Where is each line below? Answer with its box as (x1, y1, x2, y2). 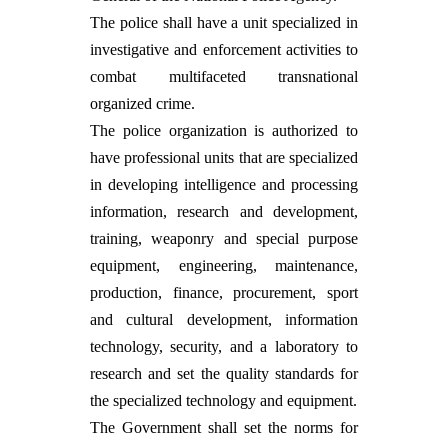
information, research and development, (90, 203, 358, 220)
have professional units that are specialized (90, 149, 358, 166)
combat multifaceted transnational (90, 68, 358, 85)
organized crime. (90, 95, 195, 112)
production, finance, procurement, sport (90, 284, 358, 301)
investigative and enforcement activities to (90, 41, 358, 58)
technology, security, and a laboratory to (90, 338, 358, 355)
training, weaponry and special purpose (90, 230, 358, 247)
